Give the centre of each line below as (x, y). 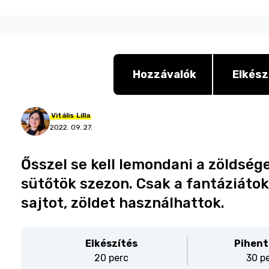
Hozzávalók (164, 74)
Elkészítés (111, 243)
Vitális (63, 115)
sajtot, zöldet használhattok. (123, 203)
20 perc (111, 258)
